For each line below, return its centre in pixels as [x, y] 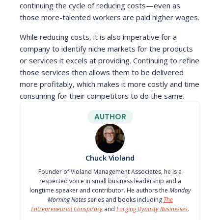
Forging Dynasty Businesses [152, 209]
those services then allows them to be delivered [102, 72]
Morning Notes [67, 200]
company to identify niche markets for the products [106, 49]
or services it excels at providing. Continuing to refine [110, 60]
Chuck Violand [110, 158]
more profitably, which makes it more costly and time [110, 84]
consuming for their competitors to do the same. [102, 96]
